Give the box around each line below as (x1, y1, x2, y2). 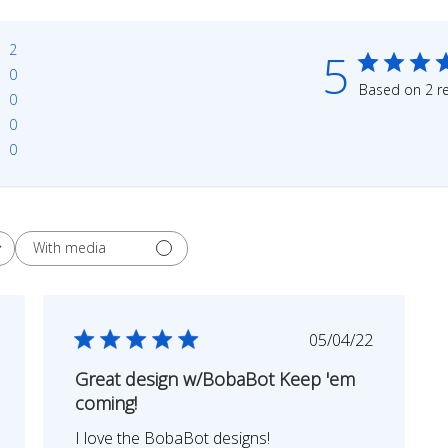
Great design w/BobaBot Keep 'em (75, 366, 356, 391)
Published (339, 327, 409, 350)
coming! (75, 390, 138, 415)
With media (33, 238, 107, 258)
